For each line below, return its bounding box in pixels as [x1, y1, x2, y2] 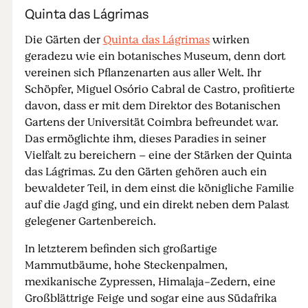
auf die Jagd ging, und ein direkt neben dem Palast [24, 197, 289, 213]
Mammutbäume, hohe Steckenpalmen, [24, 257, 228, 274]
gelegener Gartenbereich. [24, 213, 156, 230]
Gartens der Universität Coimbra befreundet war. [24, 114, 278, 131]
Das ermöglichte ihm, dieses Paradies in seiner [24, 131, 266, 147]
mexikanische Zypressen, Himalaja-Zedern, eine [24, 274, 276, 290]
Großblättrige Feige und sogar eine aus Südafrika [24, 290, 277, 307]
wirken [209, 32, 250, 48]
